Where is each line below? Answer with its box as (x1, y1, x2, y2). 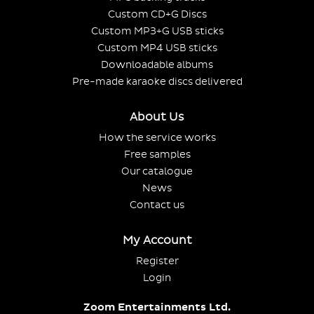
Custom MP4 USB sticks (97, 41, 217, 54)
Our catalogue (121, 165, 193, 177)
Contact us (130, 198, 184, 211)
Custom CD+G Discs (107, 8, 207, 20)
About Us (130, 109, 184, 124)
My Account (122, 233, 192, 247)
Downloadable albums (101, 58, 213, 71)
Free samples (123, 148, 191, 161)
